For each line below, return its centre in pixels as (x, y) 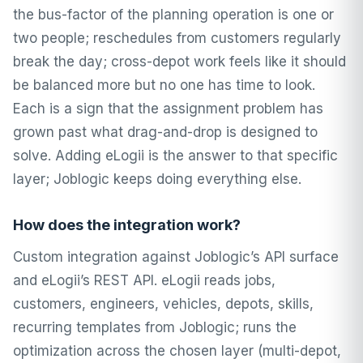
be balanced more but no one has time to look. (164, 85)
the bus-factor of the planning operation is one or (173, 15)
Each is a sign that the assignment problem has (168, 109)
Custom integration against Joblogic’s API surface (176, 257)
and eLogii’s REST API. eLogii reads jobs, (144, 280)
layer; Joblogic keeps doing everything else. (157, 179)
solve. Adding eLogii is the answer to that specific (175, 156)
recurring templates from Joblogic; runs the (155, 327)
